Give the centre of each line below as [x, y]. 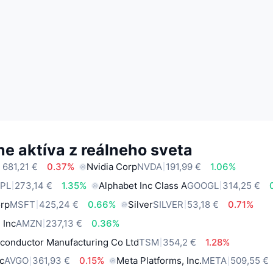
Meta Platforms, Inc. [159, 261]
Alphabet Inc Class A [143, 185]
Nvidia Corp [112, 166]
